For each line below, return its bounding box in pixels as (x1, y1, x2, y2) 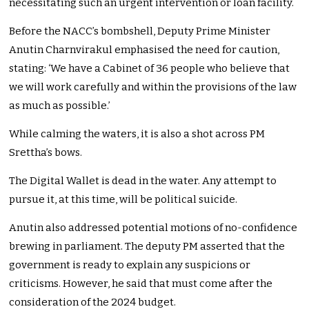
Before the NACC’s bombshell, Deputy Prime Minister (9, 25, 271, 38)
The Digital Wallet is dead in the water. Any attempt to (9, 175, 277, 188)
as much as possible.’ (9, 99, 111, 112)
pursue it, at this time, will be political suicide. (9, 193, 238, 206)
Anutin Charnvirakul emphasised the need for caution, (9, 43, 280, 57)
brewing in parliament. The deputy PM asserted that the (9, 240, 286, 253)
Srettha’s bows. (9, 146, 83, 159)
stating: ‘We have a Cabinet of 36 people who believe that (9, 62, 290, 75)
